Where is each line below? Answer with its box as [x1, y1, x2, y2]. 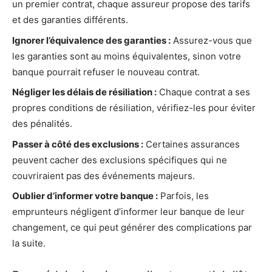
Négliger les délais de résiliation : [12, 86, 157, 98]
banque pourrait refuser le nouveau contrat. [12, 66, 200, 78]
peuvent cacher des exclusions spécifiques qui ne [12, 154, 227, 166]
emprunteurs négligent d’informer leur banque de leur [12, 206, 245, 218]
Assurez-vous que [171, 34, 252, 46]
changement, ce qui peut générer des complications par [12, 222, 252, 234]
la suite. [12, 237, 46, 250]
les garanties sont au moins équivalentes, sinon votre [12, 50, 241, 62]
